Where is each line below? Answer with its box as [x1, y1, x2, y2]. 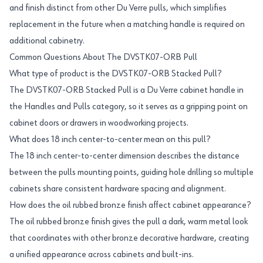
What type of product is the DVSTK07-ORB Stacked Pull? [9, 69, 221, 79]
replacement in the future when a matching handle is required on [9, 20, 245, 29]
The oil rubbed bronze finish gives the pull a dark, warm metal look [9, 217, 248, 227]
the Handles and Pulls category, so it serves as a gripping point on [9, 102, 248, 112]
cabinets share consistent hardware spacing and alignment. [9, 184, 226, 194]
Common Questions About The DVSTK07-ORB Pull [9, 53, 197, 62]
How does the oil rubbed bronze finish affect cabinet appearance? [9, 201, 251, 210]
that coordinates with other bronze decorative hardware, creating [9, 234, 249, 243]
